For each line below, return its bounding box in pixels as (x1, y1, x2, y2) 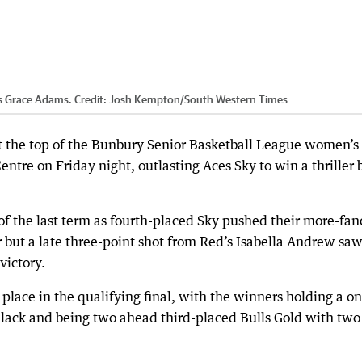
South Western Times (184, 93, 288, 107)
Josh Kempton (109, 93, 180, 107)
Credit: (72, 93, 109, 107)
